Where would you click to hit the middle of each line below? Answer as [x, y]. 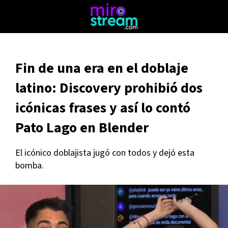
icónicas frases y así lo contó [103, 108]
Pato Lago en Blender [82, 128]
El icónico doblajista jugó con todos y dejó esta [105, 153]
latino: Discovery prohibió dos [109, 88]
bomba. [30, 166]
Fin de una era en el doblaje [102, 68]
